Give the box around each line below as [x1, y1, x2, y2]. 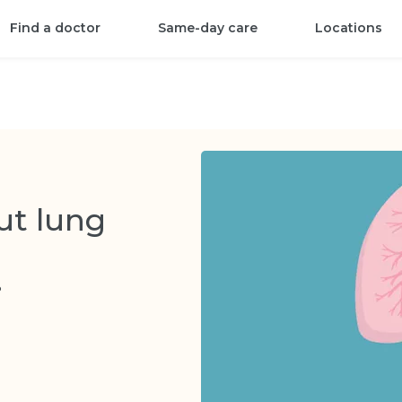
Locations [315, 20, 383, 36]
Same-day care [158, 20, 258, 36]
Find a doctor [10, 20, 101, 36]
